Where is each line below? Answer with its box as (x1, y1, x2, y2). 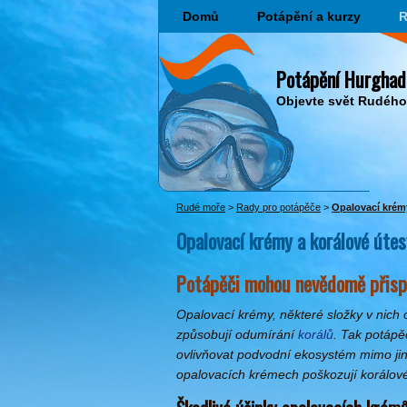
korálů (298, 327, 333, 342)
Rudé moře (176, 202, 225, 213)
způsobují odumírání (176, 327, 298, 342)
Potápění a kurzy (257, 9, 361, 24)
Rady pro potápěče (236, 202, 321, 213)
